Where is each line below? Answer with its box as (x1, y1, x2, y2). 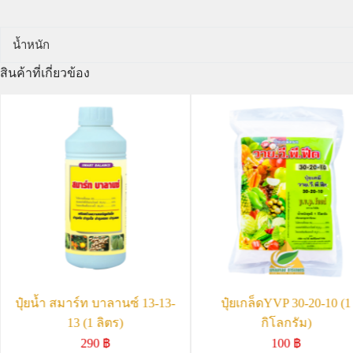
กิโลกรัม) (260, 315, 311, 329)
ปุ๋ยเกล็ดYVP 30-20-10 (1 (221, 295, 351, 310)
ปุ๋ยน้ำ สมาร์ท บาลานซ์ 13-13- (15, 295, 176, 310)
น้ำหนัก (13, 38, 50, 51)
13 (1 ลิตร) (67, 315, 124, 329)
